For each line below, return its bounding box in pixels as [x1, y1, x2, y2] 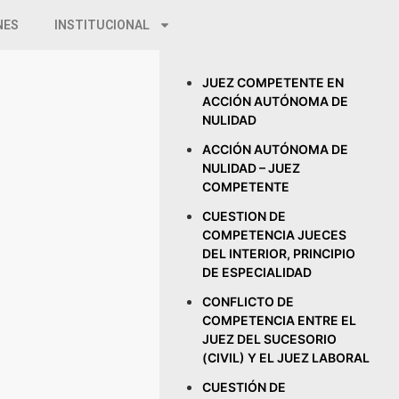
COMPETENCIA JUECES [202, 227, 347, 242]
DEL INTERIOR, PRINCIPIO [202, 246, 356, 261]
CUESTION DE [202, 208, 287, 224]
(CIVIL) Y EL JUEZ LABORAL [202, 350, 370, 365]
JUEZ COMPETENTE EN [202, 75, 345, 90]
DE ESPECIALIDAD [202, 265, 313, 280]
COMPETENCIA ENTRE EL [202, 313, 357, 328]
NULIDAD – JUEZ [202, 160, 301, 175]
